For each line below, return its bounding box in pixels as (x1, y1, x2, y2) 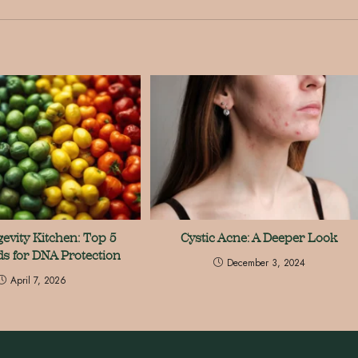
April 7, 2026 (10, 273, 67, 288)
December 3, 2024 (226, 256, 305, 271)
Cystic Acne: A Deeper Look (181, 230, 338, 246)
